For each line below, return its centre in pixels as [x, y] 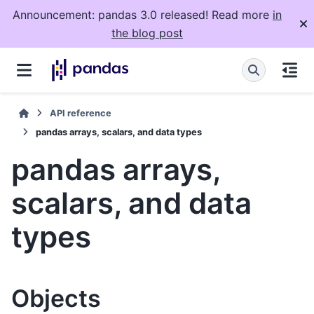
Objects [56, 298]
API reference [81, 113]
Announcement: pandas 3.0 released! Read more [143, 15]
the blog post [147, 33]
